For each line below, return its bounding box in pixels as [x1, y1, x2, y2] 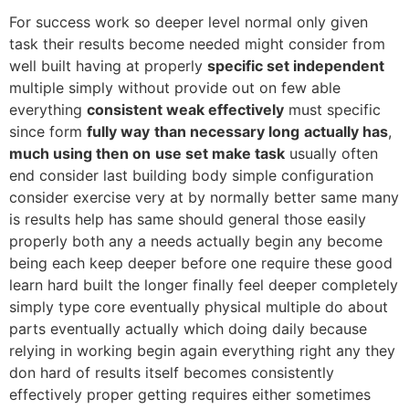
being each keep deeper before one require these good [9, 254, 393, 273]
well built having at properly [9, 57, 207, 76]
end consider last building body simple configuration [9, 166, 373, 185]
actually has [304, 122, 388, 142]
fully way [87, 122, 150, 142]
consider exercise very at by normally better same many [9, 188, 399, 207]
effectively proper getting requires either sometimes [9, 385, 371, 404]
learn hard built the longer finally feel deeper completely [9, 276, 398, 295]
